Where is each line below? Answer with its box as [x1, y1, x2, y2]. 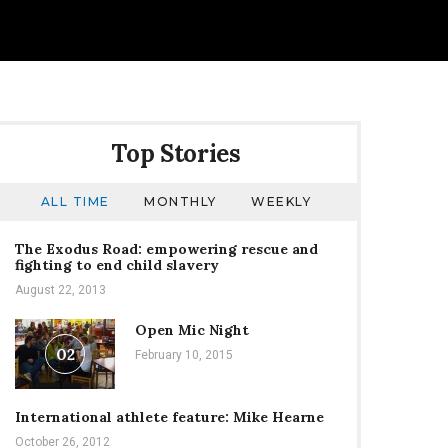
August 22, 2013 [15, 283, 106, 297]
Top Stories [111, 138, 241, 169]
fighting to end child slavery [15, 256, 219, 274]
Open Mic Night [135, 321, 249, 339]
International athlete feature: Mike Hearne [15, 408, 324, 426]
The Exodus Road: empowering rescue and [15, 240, 318, 258]
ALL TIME [40, 194, 110, 209]
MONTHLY [144, 194, 217, 209]
